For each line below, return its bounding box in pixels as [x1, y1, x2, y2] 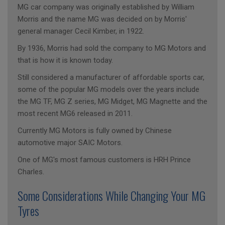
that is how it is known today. [18, 56, 113, 65]
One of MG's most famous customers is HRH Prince [18, 155, 191, 164]
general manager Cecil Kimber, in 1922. [18, 27, 144, 36]
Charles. [18, 167, 44, 176]
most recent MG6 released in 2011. [18, 109, 133, 118]
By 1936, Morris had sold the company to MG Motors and [18, 44, 206, 53]
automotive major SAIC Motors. [18, 138, 123, 147]
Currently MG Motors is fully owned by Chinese [18, 126, 172, 135]
